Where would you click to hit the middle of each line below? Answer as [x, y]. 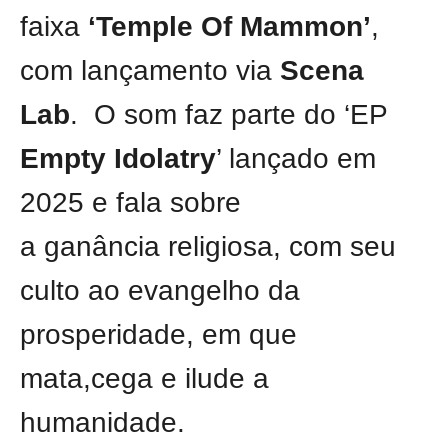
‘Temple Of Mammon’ [229, 27]
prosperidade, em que [158, 335]
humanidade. [102, 423]
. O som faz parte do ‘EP [233, 115]
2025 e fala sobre [130, 203]
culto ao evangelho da [160, 291]
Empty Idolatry [118, 159]
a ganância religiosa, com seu [208, 247]
